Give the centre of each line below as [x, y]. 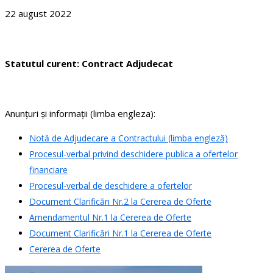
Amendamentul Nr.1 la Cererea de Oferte [110, 218]
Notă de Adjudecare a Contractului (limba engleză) [129, 138]
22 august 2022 [38, 14]
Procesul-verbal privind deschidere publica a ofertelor [133, 154]
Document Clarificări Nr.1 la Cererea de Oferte [120, 233]
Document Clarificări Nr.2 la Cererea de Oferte [120, 202]
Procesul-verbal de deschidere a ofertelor [111, 186]
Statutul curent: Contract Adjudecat [89, 64]
